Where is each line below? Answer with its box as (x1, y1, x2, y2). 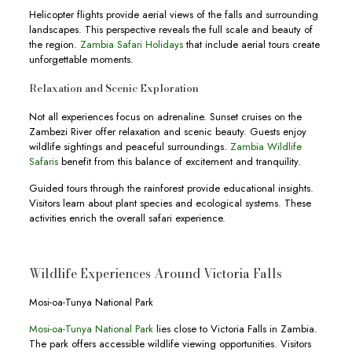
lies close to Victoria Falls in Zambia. (152, 321, 317, 336)
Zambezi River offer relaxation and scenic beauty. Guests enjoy (28, 124, 306, 139)
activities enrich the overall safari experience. (28, 211, 225, 225)
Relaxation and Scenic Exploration (28, 80, 199, 96)
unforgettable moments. (28, 52, 134, 67)
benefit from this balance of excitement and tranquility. (57, 154, 301, 169)
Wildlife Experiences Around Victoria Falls (28, 264, 282, 283)
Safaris (28, 154, 58, 169)
